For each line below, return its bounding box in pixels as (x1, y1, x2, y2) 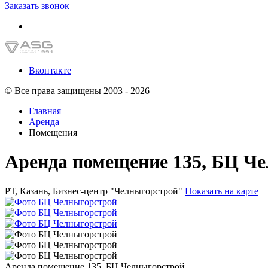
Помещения (29, 127, 77, 138)
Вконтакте (29, 65, 71, 75)
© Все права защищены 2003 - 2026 (5, 86, 150, 96)
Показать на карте (185, 185, 258, 196)
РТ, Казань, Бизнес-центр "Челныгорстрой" (5, 185, 185, 196)
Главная (29, 106, 61, 116)
